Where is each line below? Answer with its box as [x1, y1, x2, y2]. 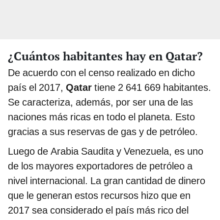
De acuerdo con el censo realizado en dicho [8, 67, 195, 79]
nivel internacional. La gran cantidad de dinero [8, 175, 205, 187]
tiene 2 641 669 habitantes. [92, 82, 211, 94]
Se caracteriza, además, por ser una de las [8, 96, 193, 109]
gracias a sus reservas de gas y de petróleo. [8, 126, 198, 138]
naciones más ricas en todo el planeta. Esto [8, 111, 195, 123]
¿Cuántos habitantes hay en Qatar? [8, 48, 203, 64]
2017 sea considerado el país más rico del [8, 204, 189, 217]
